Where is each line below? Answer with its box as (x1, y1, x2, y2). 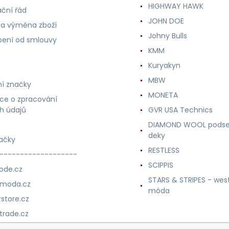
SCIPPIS (148, 160, 173, 171)
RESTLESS (148, 145, 179, 156)
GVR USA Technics (148, 105, 213, 116)
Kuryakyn (148, 60, 180, 71)
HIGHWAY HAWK (148, 1, 203, 12)
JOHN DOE (148, 16, 184, 27)
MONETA (148, 90, 178, 101)
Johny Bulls (148, 31, 187, 41)
